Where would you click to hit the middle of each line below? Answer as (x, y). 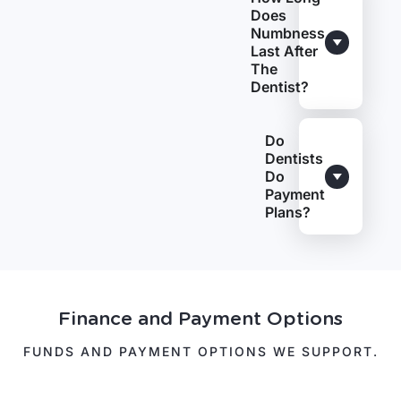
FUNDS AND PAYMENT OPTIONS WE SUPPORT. (200, 351)
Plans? (288, 212)
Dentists (294, 158)
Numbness (288, 33)
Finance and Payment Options (200, 318)
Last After (285, 51)
